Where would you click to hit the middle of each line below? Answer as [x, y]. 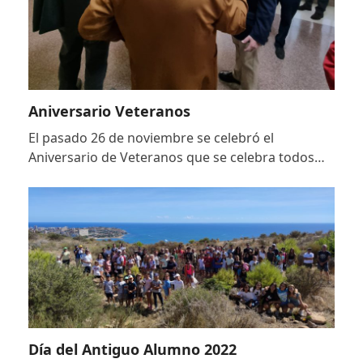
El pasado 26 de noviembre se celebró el [151, 137]
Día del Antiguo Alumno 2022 [132, 349]
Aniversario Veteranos [109, 111]
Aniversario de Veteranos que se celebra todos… [176, 157]
